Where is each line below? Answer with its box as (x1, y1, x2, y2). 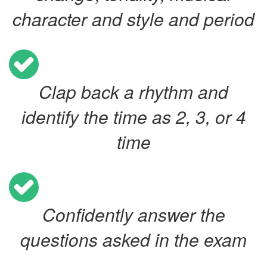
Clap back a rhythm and (39, 79, 228, 104)
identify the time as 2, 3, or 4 (21, 104, 246, 129)
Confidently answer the (42, 201, 225, 227)
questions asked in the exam (20, 226, 247, 252)
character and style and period (13, 6, 254, 32)
